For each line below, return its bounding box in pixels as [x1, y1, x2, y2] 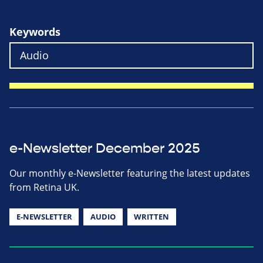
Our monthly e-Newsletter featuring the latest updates [9, 166, 250, 180]
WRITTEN [134, 211, 170, 222]
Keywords [9, 24, 60, 39]
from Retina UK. [9, 180, 79, 194]
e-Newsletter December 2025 [9, 140, 200, 157]
